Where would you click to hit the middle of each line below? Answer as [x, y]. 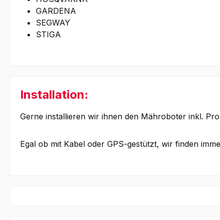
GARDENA [56, 11]
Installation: [54, 95]
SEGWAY [53, 23]
